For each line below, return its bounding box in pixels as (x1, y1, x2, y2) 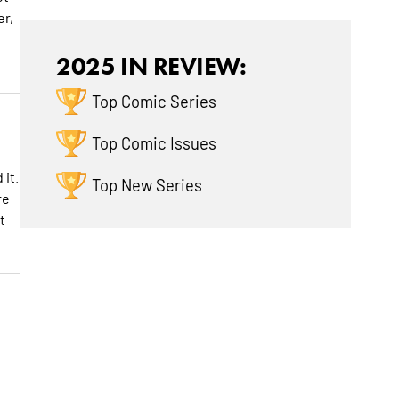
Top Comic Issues (92, 132, 217, 154)
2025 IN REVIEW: (56, 51, 247, 82)
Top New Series (92, 174, 203, 196)
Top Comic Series (92, 90, 217, 112)
